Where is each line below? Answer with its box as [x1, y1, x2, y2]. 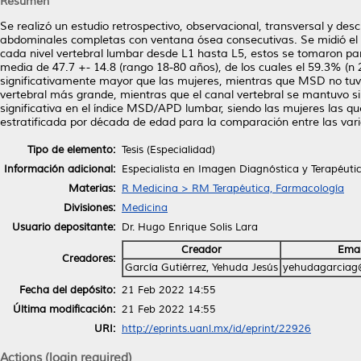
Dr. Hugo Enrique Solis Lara [122, 220, 258, 234]
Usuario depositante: [12, 220, 115, 234]
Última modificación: [13, 302, 115, 316]
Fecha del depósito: [19, 283, 115, 297]
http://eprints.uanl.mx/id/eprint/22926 [122, 322, 311, 335]
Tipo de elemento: [27, 143, 115, 156]
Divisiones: [64, 201, 115, 214]
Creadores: [62, 251, 115, 265]
